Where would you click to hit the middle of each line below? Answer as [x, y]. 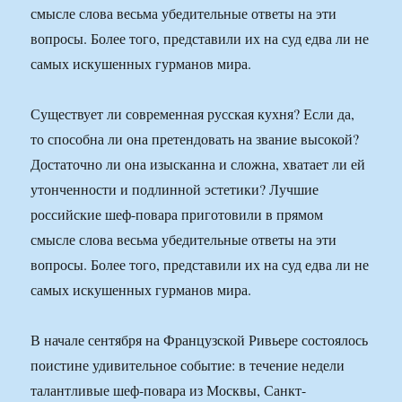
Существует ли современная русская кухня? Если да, [193, 114]
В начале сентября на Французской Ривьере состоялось [200, 340]
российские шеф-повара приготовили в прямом [177, 214]
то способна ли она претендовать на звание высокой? [195, 139]
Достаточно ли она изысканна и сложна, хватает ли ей [198, 164]
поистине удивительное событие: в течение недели [188, 365]
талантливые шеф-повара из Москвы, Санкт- [169, 390]
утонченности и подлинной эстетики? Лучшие [175, 189]
